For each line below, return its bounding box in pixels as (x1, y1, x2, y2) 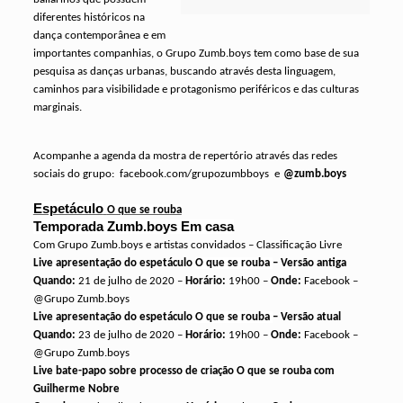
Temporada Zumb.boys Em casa (32, 219, 234, 234)
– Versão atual (272, 311, 341, 323)
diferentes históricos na (32, 12, 145, 23)
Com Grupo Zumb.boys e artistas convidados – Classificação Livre (32, 239, 345, 251)
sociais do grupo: (32, 168, 117, 180)
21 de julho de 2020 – (77, 275, 185, 287)
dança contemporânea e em (32, 30, 166, 41)
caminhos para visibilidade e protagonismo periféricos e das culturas (32, 84, 359, 95)
